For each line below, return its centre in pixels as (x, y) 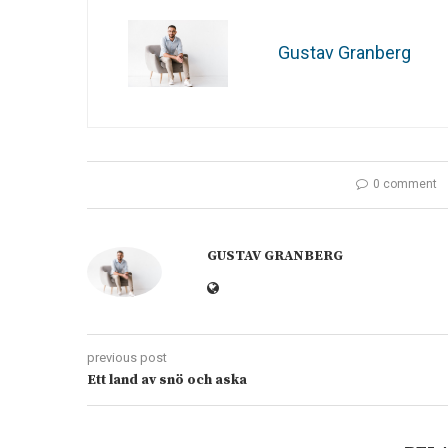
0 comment (405, 183)
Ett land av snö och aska (167, 379)
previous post (127, 357)
